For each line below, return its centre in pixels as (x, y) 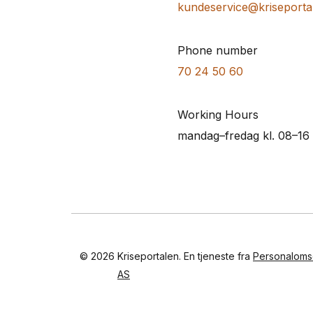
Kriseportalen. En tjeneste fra (185, 256)
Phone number (218, 50)
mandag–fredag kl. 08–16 (243, 136)
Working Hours (218, 115)
